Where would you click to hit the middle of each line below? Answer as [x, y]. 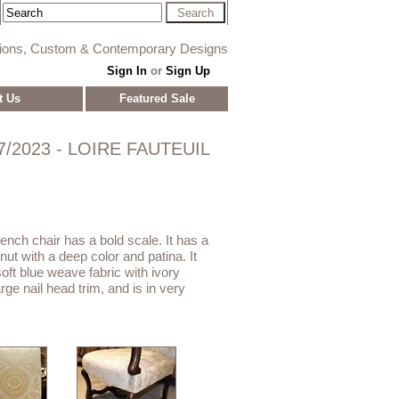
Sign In [126, 70]
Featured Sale [157, 98]
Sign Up [187, 70]
